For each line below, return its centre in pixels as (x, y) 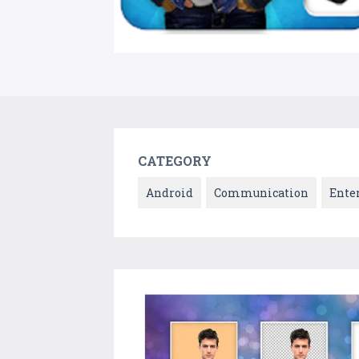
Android (169, 193)
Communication (261, 193)
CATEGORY (175, 161)
